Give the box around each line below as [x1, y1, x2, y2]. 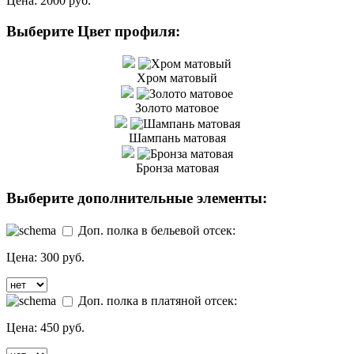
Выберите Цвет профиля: [6, 22, 180, 40]
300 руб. [40, 250, 85, 265]
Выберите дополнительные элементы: [6, 190, 267, 207]
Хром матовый [137, 70, 217, 85]
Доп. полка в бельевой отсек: [75, 224, 235, 238]
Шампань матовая [128, 130, 226, 145]
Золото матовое [135, 100, 219, 115]
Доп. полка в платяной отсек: [75, 294, 237, 308]
